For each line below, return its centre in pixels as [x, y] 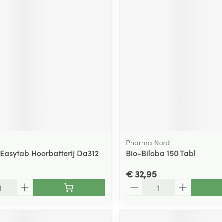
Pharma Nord [148, 142]
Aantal [137, 183]
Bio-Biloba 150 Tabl [161, 152]
